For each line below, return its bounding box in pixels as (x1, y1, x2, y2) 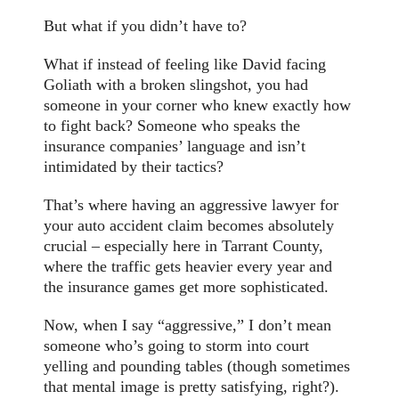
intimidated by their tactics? (44, 158, 224, 176)
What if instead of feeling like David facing (44, 55, 327, 74)
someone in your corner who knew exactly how (44, 96, 352, 115)
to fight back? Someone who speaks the (44, 117, 301, 135)
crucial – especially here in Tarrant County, (44, 237, 324, 256)
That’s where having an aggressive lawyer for (44, 196, 339, 215)
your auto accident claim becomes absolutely (44, 216, 335, 235)
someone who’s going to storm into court (44, 337, 310, 355)
